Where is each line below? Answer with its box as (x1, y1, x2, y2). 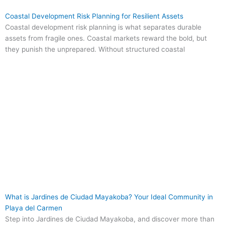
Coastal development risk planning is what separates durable (5, 23, 201, 31)
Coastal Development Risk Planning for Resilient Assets (5, 12, 183, 20)
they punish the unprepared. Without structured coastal (5, 45, 185, 53)
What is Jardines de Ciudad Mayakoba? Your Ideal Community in (5, 193, 213, 201)
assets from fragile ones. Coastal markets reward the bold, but (5, 34, 207, 42)
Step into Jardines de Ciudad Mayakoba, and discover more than (5, 215, 214, 223)
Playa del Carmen (5, 204, 62, 212)
